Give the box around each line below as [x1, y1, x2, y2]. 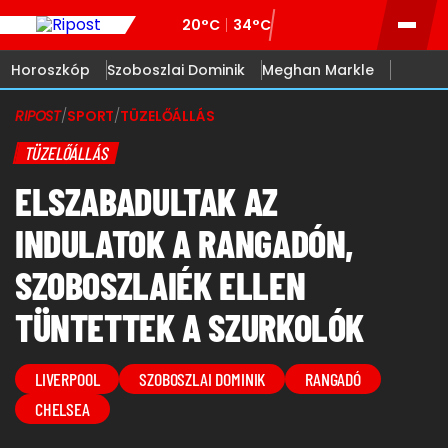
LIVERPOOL [35, 368, 100, 390]
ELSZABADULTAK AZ [15, 178, 278, 224]
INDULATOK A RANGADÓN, [15, 220, 354, 266]
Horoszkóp [11, 59, 90, 80]
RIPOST [15, 106, 62, 126]
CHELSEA [35, 398, 90, 420]
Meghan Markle [262, 59, 374, 80]
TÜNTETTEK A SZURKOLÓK [15, 304, 365, 350]
